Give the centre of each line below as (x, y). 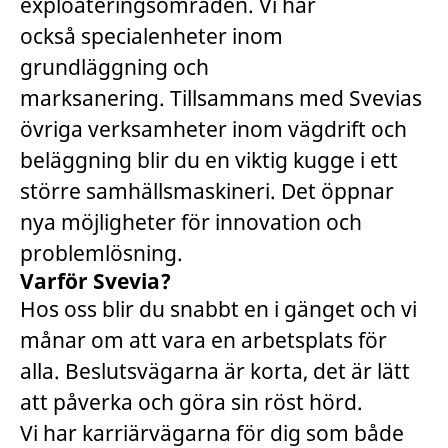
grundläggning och (114, 67)
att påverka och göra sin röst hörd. (191, 402)
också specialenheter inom (151, 36)
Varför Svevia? (98, 281)
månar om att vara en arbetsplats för (203, 340)
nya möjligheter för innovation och (191, 222)
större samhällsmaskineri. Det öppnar (207, 191)
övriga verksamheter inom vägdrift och (213, 129)
